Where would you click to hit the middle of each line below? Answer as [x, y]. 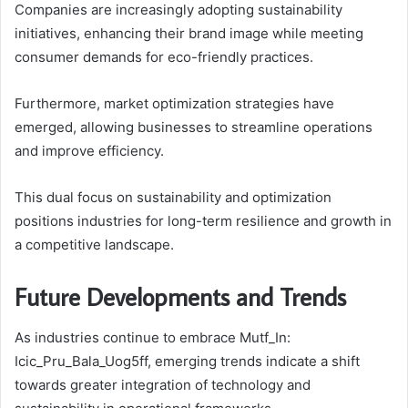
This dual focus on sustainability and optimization [173, 198]
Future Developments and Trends [180, 297]
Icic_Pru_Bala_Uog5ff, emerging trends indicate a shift [187, 361]
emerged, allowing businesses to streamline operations [194, 127]
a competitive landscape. [94, 245]
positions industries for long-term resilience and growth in [203, 221]
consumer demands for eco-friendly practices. [164, 57]
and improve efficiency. [89, 151]
